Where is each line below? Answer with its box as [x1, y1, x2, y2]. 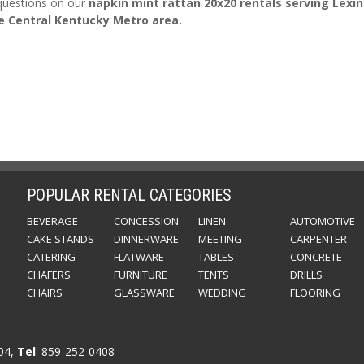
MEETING [198, 232, 243, 246]
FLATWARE [114, 249, 165, 264]
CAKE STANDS [27, 232, 95, 246]
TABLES [198, 249, 235, 264]
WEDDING [198, 285, 247, 300]
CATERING [27, 249, 76, 264]
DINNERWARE [114, 232, 180, 246]
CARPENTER [290, 232, 348, 246]
